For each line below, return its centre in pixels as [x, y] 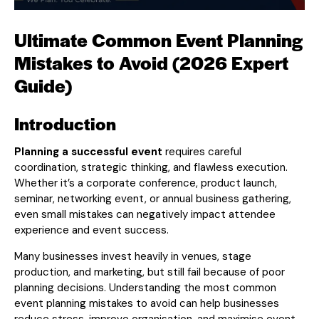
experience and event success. [91, 230]
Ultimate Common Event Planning [158, 39]
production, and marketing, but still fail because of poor [150, 272]
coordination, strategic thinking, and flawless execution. [151, 167]
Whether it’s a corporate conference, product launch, [146, 183]
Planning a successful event [88, 151]
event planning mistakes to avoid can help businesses [147, 303]
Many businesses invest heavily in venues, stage [133, 256]
